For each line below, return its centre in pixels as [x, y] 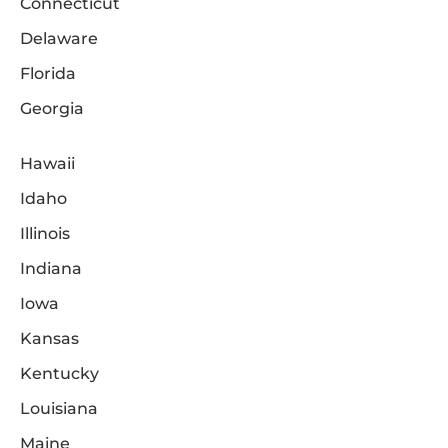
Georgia [52, 109]
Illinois [45, 234]
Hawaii [47, 164]
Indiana [51, 269]
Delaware [59, 39]
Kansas [49, 339]
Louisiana [59, 409]
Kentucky [59, 374]
